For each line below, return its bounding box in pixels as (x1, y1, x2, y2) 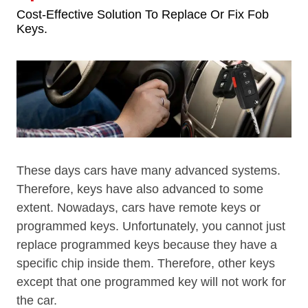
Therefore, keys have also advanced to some (16, 182, 263, 197)
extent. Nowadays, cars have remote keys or (16, 201, 261, 215)
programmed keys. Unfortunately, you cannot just (16, 219, 285, 234)
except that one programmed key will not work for (16, 275, 286, 289)
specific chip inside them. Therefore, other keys (16, 256, 275, 271)
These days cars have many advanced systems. (16, 164, 280, 178)
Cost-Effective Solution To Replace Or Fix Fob (16, 7, 269, 21)
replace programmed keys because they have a (16, 238, 277, 252)
